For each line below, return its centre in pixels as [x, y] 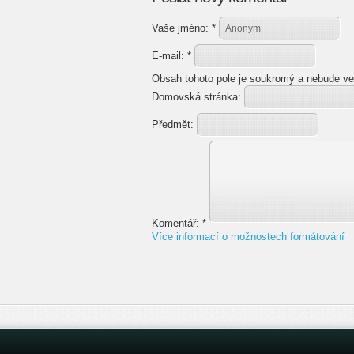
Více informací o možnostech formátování [248, 237]
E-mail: [169, 56]
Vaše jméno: [182, 28]
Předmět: [174, 124]
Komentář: [177, 223]
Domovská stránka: [198, 97]
